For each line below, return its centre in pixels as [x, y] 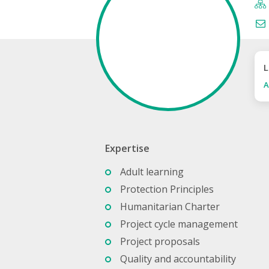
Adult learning [152, 171]
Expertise [127, 148]
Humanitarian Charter [170, 206]
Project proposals [160, 241]
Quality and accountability [178, 258]
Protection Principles [167, 189]
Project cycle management [179, 224]
